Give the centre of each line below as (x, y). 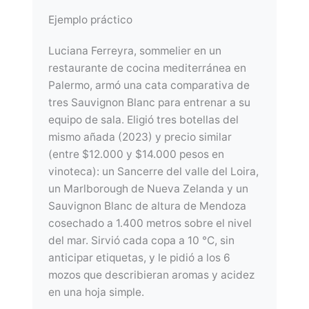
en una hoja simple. (97, 292)
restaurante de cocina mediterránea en (148, 68)
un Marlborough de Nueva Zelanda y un (149, 189)
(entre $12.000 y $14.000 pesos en (137, 154)
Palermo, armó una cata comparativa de (149, 86)
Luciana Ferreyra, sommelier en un (135, 51)
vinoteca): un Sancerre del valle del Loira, (154, 172)
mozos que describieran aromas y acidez (152, 275)
